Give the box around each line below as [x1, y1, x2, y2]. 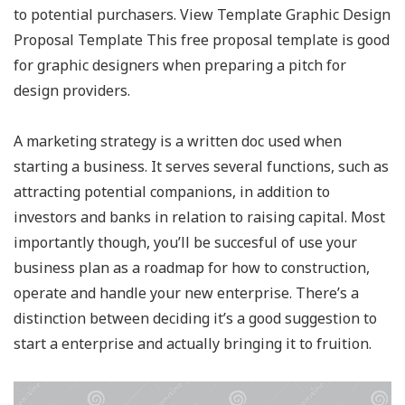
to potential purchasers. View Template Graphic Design [14, 5, 391, 25]
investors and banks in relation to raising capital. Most [14, 207, 385, 228]
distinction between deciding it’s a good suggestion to [14, 308, 377, 329]
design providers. [14, 80, 130, 101]
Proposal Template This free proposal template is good [14, 30, 390, 51]
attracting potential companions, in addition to [14, 182, 330, 202]
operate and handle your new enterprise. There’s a [14, 283, 359, 304]
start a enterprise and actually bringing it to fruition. [14, 334, 372, 354]
